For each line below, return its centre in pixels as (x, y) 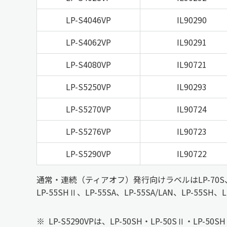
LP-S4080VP (88, 64)
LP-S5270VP (88, 109)
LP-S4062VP (88, 42)
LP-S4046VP (88, 20)
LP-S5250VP (88, 86)
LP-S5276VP (88, 131)
